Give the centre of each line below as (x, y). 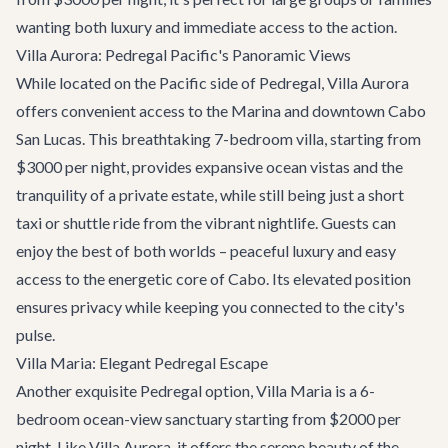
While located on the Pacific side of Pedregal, (171, 82)
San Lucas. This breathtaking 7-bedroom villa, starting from (218, 138)
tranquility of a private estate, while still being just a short (210, 194)
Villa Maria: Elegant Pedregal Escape (142, 362)
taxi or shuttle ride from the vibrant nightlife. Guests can (206, 222)
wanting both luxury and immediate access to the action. (206, 26)
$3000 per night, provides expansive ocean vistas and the (209, 166)
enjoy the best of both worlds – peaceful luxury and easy (206, 250)
